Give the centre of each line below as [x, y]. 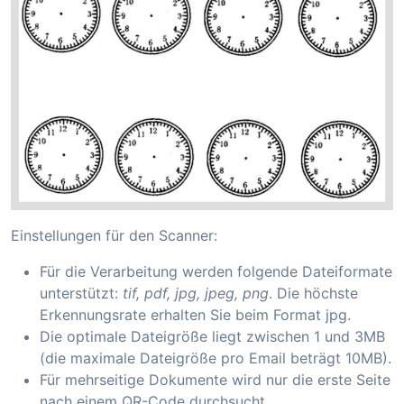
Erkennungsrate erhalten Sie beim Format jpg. [195, 315]
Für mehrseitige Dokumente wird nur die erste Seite [215, 380]
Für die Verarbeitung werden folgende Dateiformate [216, 272]
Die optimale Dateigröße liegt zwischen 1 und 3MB [212, 337]
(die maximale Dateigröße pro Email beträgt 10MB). [216, 358]
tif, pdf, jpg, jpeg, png [196, 294]
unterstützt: [81, 294]
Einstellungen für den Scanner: [114, 236]
